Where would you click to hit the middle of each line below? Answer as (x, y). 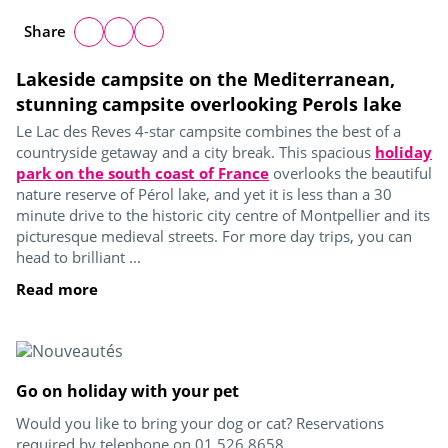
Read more (57, 288)
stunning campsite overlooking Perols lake (209, 103)
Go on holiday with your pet (127, 390)
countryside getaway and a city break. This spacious (195, 151)
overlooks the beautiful (350, 172)
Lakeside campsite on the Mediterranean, (205, 78)
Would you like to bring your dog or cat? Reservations (200, 422)
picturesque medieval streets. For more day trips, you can (214, 235)
